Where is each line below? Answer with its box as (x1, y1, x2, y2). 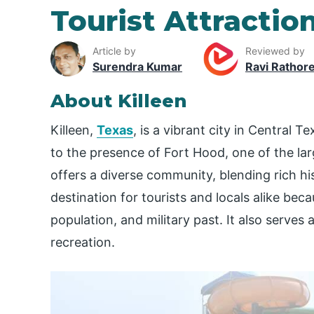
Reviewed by (245, 44, 305, 57)
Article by (93, 44, 136, 57)
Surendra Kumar (93, 59, 182, 74)
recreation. (50, 235, 115, 250)
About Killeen (50, 90, 187, 113)
